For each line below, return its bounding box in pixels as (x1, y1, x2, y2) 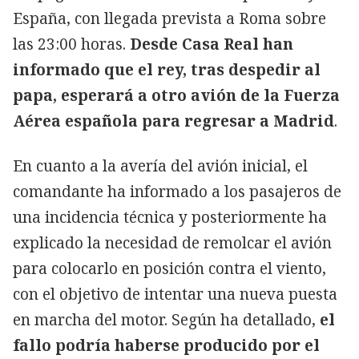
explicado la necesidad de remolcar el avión (13, 232, 332, 253)
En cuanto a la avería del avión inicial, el (13, 155, 308, 176)
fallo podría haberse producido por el (13, 334, 320, 356)
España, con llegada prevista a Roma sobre (13, 7, 326, 29)
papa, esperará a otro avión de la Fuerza (13, 84, 340, 106)
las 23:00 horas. (13, 33, 130, 54)
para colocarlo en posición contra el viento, (13, 257, 326, 279)
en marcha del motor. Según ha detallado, (13, 309, 320, 330)
